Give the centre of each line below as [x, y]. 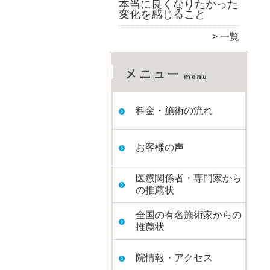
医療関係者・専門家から [189, 178]
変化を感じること [162, 14]
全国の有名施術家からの [189, 215]
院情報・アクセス [174, 258]
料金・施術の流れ [174, 111]
